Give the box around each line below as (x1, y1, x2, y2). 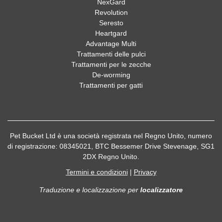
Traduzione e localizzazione (39, 186, 126, 194)
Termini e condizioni (65, 168, 128, 176)
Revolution (94, 8, 128, 16)
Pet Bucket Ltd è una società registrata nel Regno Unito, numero (10, 132, 212, 140)
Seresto (99, 19, 123, 27)
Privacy (133, 168, 157, 176)
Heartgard (95, 29, 127, 37)
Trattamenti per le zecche (71, 60, 151, 68)
